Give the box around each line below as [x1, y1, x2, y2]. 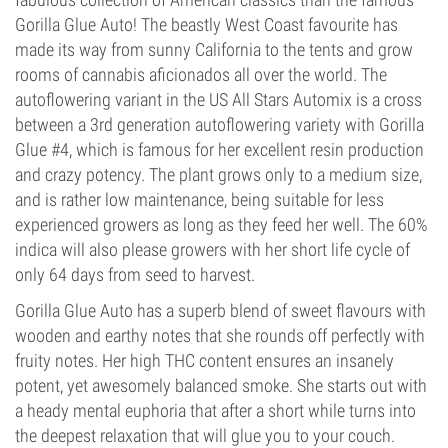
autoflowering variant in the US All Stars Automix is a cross [15, 89, 422, 110]
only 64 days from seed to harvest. [15, 264, 255, 285]
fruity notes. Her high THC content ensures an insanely [15, 350, 394, 371]
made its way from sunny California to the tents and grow [15, 39, 413, 60]
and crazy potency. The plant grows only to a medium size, [15, 164, 422, 185]
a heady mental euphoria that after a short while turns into [15, 400, 416, 421]
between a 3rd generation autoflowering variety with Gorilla [15, 114, 424, 135]
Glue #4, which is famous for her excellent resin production [15, 139, 424, 160]
